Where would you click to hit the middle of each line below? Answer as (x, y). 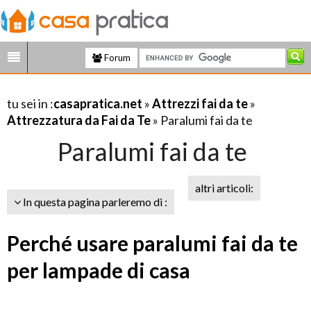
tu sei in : (30, 103)
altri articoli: (224, 188)
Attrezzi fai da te (200, 103)
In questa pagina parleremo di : (94, 202)
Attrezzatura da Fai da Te (79, 120)
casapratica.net (98, 103)
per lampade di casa (99, 270)
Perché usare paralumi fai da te (152, 243)
